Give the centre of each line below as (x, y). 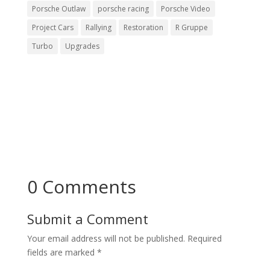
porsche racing (123, 9)
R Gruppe (191, 28)
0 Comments (81, 187)
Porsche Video (185, 9)
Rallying (98, 28)
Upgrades (82, 46)
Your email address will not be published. (106, 239)
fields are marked (62, 253)
